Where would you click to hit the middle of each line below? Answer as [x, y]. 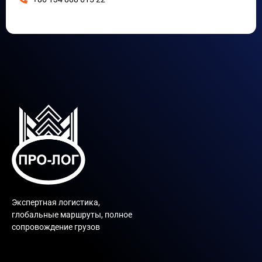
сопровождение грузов [56, 227]
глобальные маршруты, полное [72, 215]
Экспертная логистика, [56, 203]
